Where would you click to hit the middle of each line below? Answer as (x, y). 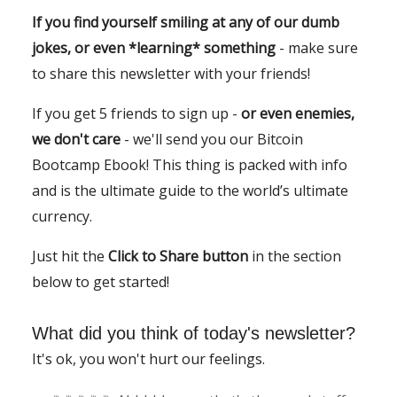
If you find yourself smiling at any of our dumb (186, 22)
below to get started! (101, 281)
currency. (62, 216)
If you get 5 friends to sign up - (136, 113)
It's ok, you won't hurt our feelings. (148, 358)
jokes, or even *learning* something (154, 47)
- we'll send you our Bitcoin (212, 139)
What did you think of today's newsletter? (194, 333)
